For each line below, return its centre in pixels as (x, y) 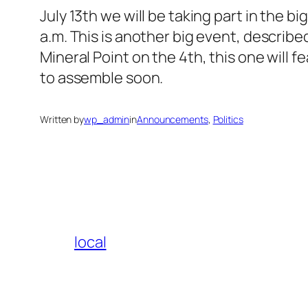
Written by (62, 120)
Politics (228, 120)
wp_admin (107, 120)
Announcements (173, 120)
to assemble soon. (102, 78)
